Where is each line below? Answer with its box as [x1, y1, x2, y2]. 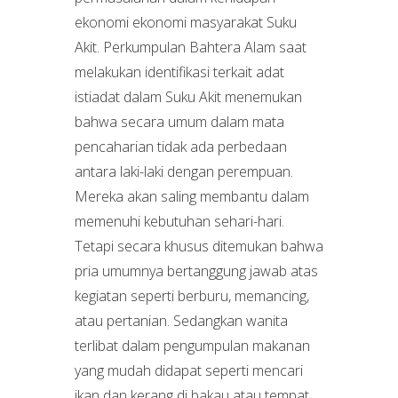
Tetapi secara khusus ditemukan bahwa [75, 236, 323, 256]
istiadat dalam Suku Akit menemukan [75, 87, 302, 107]
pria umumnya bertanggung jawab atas [75, 261, 318, 281]
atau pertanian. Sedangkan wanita [75, 311, 288, 330]
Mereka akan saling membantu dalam [75, 187, 309, 206]
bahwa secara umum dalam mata [75, 112, 284, 131]
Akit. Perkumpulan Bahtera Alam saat [75, 37, 306, 57]
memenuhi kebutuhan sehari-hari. [75, 211, 284, 231]
